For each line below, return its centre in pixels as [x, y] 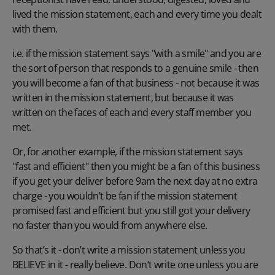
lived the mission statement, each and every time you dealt [137, 14]
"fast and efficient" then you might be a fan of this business [136, 166]
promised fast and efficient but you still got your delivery [131, 210]
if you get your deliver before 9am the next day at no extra [135, 181]
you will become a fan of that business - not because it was [136, 83]
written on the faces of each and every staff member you [132, 112]
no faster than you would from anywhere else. [110, 225]
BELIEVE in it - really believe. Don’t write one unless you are [135, 264]
